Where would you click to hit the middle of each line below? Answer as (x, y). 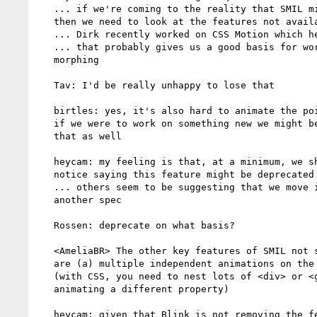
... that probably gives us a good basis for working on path (45, 47)
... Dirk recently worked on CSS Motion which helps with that (45, 34)
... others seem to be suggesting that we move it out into (45, 187)
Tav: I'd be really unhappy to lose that (45, 85)
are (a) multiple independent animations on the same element (45, 263)
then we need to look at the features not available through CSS (45, 21)
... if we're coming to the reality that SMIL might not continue (45, 8)
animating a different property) (45, 289)
